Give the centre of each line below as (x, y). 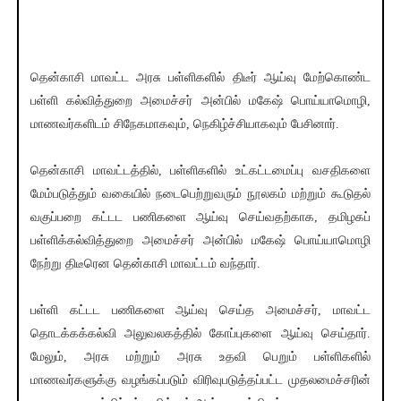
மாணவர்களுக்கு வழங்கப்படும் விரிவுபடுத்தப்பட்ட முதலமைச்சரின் (200, 380)
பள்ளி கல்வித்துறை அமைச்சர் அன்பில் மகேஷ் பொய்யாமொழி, (200, 101)
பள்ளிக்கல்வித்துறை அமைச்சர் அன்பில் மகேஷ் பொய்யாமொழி (200, 241)
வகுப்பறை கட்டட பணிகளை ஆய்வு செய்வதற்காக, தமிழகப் (200, 218)
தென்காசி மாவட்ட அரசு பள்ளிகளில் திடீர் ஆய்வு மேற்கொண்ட (200, 78)
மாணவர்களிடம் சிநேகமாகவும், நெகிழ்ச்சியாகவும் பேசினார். (184, 124)
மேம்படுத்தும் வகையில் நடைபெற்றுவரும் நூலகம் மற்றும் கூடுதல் (200, 194)
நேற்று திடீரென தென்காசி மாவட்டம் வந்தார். (145, 264)
